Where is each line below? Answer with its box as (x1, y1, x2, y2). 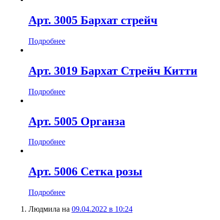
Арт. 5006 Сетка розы (28, 165, 142, 178)
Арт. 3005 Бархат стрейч (28, 13, 158, 27)
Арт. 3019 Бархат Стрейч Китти (28, 64, 197, 77)
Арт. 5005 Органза (28, 114, 125, 128)
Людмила (28, 205, 60, 214)
